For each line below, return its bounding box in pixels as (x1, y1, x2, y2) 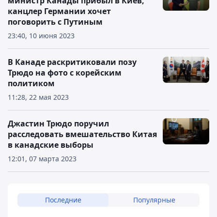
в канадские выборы (8, 139, 93, 150)
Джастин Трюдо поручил (8, 118, 109, 129)
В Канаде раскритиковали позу (8, 57, 137, 67)
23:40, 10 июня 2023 (8, 31, 75, 40)
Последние (45, 195, 81, 204)
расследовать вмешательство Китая (8, 129, 157, 139)
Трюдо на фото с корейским (8, 67, 122, 78)
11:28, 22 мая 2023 (8, 93, 69, 102)
